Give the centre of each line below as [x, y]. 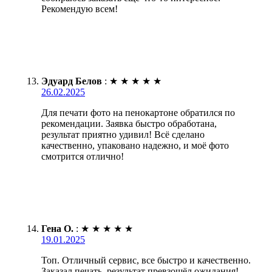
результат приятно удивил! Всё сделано [123, 134]
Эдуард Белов [72, 81]
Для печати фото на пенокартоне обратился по [138, 112]
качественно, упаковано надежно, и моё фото [135, 145]
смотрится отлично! [83, 156]
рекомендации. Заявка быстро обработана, [129, 123]
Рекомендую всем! [80, 8]
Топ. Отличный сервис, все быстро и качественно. [146, 260]
